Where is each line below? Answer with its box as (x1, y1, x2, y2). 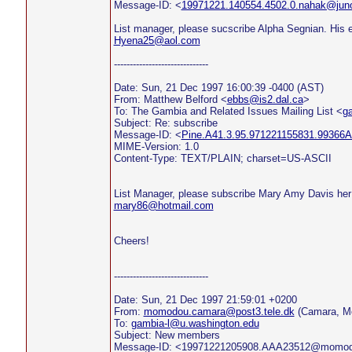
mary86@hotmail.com (113, 200, 214, 211)
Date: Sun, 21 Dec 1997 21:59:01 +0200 (113, 294, 297, 306)
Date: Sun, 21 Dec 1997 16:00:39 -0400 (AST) (113, 82, 324, 93)
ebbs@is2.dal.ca (226, 93, 303, 105)
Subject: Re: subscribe (113, 117, 218, 129)
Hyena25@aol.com (113, 35, 200, 46)
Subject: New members (113, 329, 220, 341)
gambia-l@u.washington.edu (130, 317, 259, 329)
